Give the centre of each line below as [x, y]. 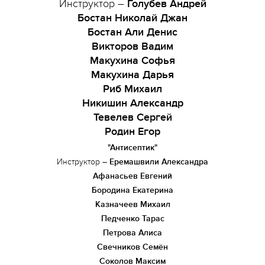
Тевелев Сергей [132, 117]
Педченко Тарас [132, 219]
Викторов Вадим [132, 46]
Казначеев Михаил [132, 204]
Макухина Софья [132, 60]
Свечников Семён [132, 247]
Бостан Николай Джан [132, 18]
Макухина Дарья [132, 75]
